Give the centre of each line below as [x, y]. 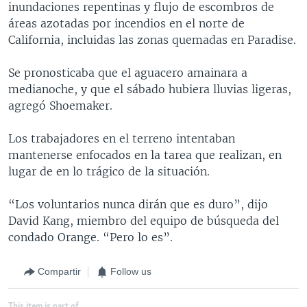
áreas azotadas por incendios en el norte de [126, 23]
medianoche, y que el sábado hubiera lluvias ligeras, [150, 89]
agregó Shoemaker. [60, 105]
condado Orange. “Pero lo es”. [90, 237]
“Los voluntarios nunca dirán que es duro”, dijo [138, 204]
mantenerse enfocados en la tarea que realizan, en [145, 155]
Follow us [131, 271]
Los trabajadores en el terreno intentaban [122, 138]
